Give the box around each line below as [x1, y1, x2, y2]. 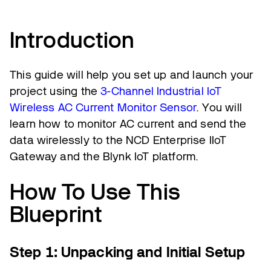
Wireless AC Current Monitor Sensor [10, 100, 197, 115]
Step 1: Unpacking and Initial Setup [10, 243, 246, 261]
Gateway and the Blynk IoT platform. [10, 149, 199, 164]
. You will [196, 100, 242, 115]
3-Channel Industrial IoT [100, 84, 222, 99]
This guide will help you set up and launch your [10, 68, 253, 82]
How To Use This [10, 178, 180, 206]
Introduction [10, 26, 135, 54]
